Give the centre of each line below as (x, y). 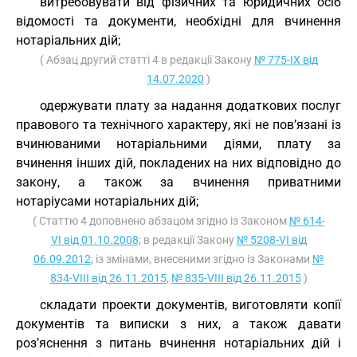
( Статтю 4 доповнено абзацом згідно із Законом (161, 221)
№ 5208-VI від (271, 240)
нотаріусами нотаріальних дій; (107, 201)
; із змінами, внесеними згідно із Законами (202, 259)
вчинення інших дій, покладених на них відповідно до (178, 163)
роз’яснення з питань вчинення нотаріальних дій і (178, 343)
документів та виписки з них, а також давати (178, 324)
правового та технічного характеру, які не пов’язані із (178, 125)
